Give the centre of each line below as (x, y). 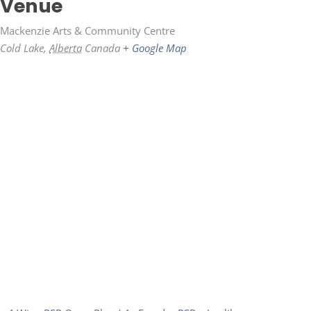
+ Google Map (155, 48)
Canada (102, 48)
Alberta (66, 48)
